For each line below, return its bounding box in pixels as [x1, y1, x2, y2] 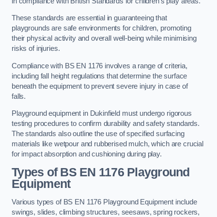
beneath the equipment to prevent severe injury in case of [12, 82, 188, 90]
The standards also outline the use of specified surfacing [12, 130, 185, 138]
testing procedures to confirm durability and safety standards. [12, 120, 200, 128]
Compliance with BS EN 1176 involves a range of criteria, [12, 62, 187, 70]
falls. [12, 92, 28, 100]
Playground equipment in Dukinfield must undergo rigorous [12, 109, 192, 118]
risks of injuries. [12, 45, 62, 53]
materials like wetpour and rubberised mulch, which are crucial [12, 140, 203, 148]
